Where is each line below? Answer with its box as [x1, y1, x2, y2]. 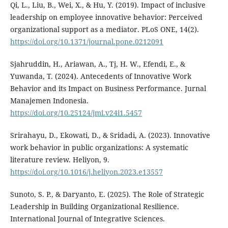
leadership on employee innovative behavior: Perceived [10, 12, 203, 22]
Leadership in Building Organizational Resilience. [10, 202, 179, 211]
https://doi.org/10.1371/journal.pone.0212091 [10, 36, 163, 46]
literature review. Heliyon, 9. [10, 154, 109, 164]
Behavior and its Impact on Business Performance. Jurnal [10, 83, 206, 93]
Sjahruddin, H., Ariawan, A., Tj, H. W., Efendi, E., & [10, 59, 185, 69]
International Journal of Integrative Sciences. [10, 214, 165, 223]
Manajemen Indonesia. [10, 95, 89, 105]
